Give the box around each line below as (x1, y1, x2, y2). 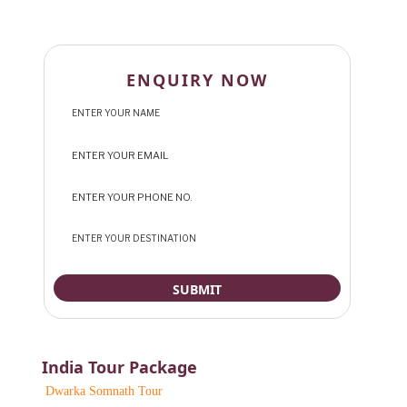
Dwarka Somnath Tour (45, 383, 163, 398)
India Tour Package (42, 355, 197, 378)
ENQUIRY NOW (126, 68, 268, 91)
